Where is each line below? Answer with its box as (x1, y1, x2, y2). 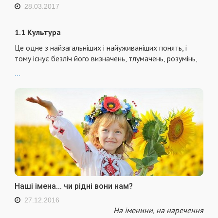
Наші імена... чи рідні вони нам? (15, 181, 133, 191)
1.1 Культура (15, 27, 61, 37)
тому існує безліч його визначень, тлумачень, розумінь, (15, 54, 198, 64)
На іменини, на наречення (113, 205, 203, 215)
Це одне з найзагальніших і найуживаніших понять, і (15, 43, 187, 53)
